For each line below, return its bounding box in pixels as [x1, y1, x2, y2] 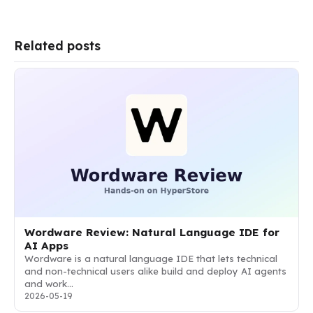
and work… [24, 277, 73, 289]
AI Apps [24, 238, 68, 252]
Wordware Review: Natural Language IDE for [24, 225, 279, 239]
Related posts [14, 37, 101, 53]
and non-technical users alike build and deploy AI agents [24, 265, 286, 277]
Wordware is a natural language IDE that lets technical [24, 252, 277, 264]
